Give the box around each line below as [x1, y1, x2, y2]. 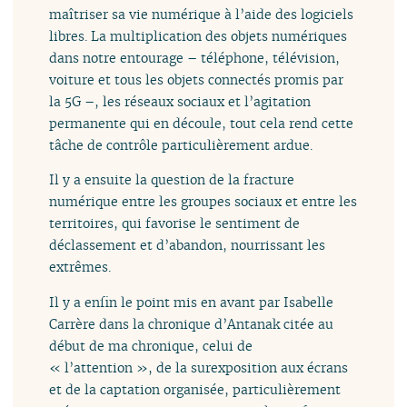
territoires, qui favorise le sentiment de [49, 214, 301, 233]
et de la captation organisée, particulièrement [49, 380, 342, 398]
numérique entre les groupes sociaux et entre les [49, 193, 358, 211]
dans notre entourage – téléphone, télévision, [49, 48, 341, 66]
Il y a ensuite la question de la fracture [49, 171, 295, 189]
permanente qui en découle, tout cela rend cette [49, 114, 354, 132]
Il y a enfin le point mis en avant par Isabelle [49, 293, 334, 311]
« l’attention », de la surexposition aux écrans [49, 358, 349, 376]
